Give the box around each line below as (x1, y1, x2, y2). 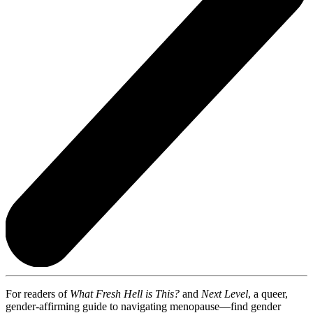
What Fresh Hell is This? (70, 287, 180, 300)
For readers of (6, 287, 70, 300)
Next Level (201, 287, 248, 300)
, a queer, (248, 287, 288, 300)
